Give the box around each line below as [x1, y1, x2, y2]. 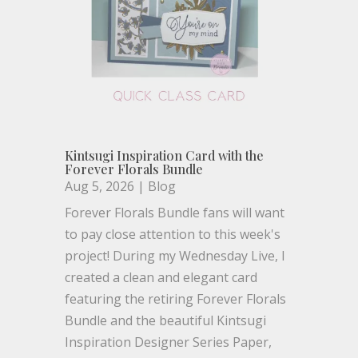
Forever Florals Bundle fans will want [64, 204, 284, 222]
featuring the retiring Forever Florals [64, 290, 286, 308]
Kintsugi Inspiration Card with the [64, 147, 264, 165]
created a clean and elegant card [64, 268, 257, 287]
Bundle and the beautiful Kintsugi [64, 312, 266, 330]
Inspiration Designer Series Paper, [64, 333, 272, 352]
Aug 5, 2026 [64, 177, 134, 196]
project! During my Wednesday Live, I [64, 247, 285, 265]
